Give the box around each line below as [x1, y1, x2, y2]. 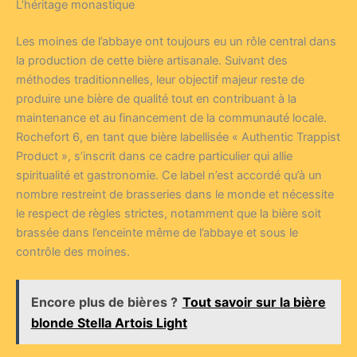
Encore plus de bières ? [30, 293, 178, 310]
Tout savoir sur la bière [182, 293, 326, 310]
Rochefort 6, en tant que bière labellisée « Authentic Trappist [16, 129, 340, 144]
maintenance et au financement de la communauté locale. [16, 110, 327, 125]
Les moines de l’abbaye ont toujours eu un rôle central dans [16, 33, 336, 49]
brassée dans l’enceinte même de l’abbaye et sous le [16, 225, 298, 240]
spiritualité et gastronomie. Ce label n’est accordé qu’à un [16, 167, 322, 182]
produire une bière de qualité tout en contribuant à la [16, 91, 296, 106]
